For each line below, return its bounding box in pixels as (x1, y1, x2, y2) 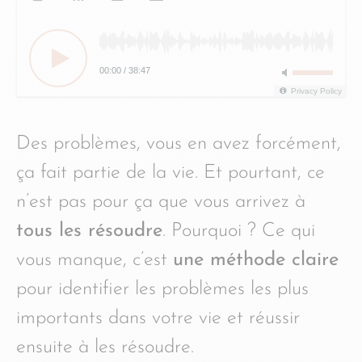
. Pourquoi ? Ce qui (162, 221, 315, 241)
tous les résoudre (16, 221, 162, 241)
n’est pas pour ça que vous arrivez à (16, 192, 305, 212)
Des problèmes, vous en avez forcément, (16, 134, 341, 154)
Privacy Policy (291, 86, 342, 95)
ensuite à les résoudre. (16, 338, 194, 357)
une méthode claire (173, 250, 339, 270)
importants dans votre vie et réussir (16, 309, 300, 328)
